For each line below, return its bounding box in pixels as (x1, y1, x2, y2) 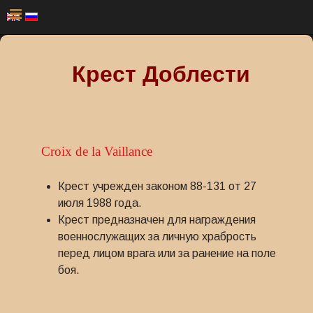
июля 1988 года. (58, 197, 142, 209)
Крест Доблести (71, 61, 250, 87)
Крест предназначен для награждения (58, 214, 256, 226)
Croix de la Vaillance (41, 144, 152, 159)
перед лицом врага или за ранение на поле (58, 247, 276, 259)
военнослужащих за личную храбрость (58, 231, 256, 242)
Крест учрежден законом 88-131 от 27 (58, 180, 256, 192)
